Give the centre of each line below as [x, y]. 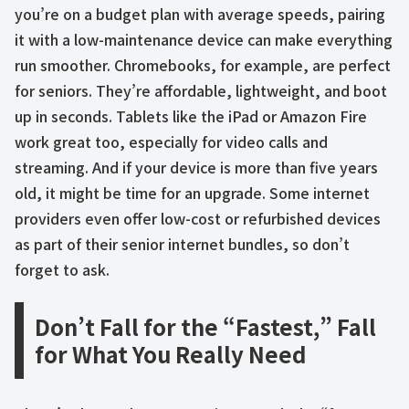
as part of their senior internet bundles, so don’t [182, 243]
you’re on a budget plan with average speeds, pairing [200, 13]
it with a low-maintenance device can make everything [204, 39]
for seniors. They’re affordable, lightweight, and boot [201, 90]
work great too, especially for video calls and [171, 141]
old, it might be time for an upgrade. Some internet [192, 192]
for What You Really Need [171, 354]
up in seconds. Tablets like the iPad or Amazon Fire [191, 115]
